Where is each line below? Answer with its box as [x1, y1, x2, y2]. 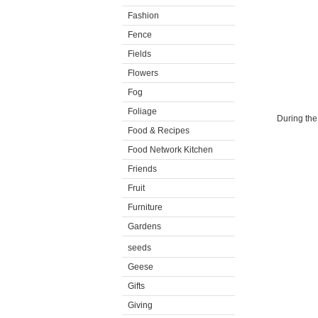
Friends [128, 164, 157, 174]
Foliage [128, 106, 157, 116]
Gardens [128, 221, 161, 231]
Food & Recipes [128, 126, 190, 136]
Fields [128, 49, 151, 59]
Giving [128, 300, 153, 310]
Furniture [128, 202, 163, 212]
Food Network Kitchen [128, 145, 213, 155]
